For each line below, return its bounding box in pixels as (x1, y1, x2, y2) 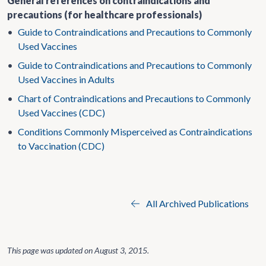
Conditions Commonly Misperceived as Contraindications (18, 126, 252, 137)
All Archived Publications (144, 198, 249, 209)
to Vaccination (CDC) (18, 140, 104, 151)
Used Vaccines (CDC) (18, 107, 105, 118)
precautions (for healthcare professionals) (7, 9, 202, 20)
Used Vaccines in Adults (18, 74, 115, 85)
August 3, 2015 (94, 245, 147, 255)
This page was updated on (7, 245, 94, 255)
